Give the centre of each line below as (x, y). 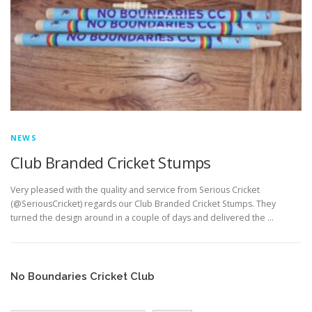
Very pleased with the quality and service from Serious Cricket (135, 190)
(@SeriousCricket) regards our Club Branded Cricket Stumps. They (143, 204)
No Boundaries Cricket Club (83, 276)
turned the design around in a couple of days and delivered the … (142, 218)
